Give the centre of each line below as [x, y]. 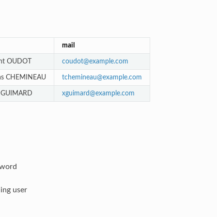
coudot [72, 61]
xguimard [76, 93]
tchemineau [79, 77]
